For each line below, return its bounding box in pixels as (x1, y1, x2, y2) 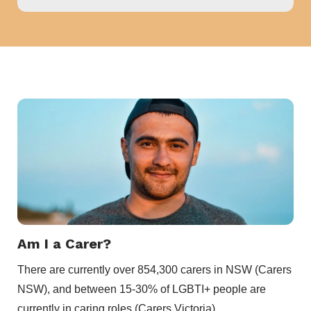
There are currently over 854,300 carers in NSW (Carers (17, 263, 292, 276)
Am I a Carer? (17, 235, 111, 253)
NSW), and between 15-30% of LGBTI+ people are (17, 283, 266, 295)
